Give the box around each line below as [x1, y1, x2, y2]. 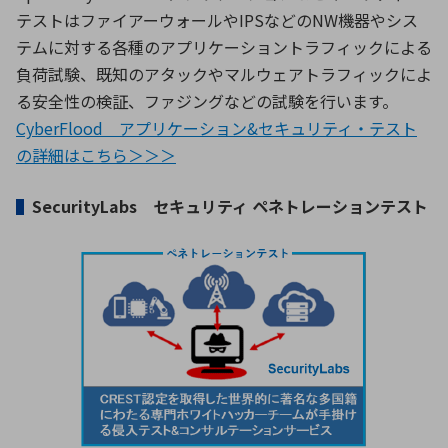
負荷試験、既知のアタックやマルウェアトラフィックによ [16, 62, 432, 87]
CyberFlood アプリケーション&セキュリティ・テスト [16, 116, 417, 141]
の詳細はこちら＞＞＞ [16, 143, 176, 168]
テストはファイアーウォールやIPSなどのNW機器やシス [16, 8, 418, 33]
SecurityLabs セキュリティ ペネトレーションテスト [32, 194, 428, 219]
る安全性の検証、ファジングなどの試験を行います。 [16, 89, 398, 114]
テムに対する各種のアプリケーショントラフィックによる [16, 35, 432, 60]
